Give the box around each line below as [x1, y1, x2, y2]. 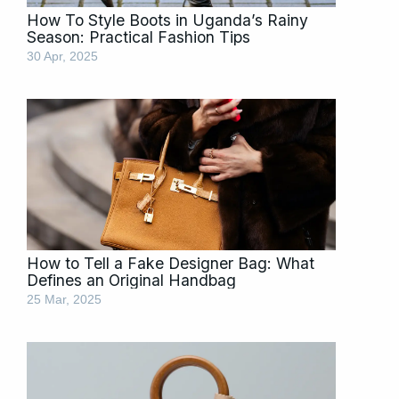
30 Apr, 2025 [27, 50, 98, 64]
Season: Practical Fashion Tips [27, 28, 250, 47]
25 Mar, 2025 [27, 293, 102, 307]
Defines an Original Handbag [27, 271, 236, 290]
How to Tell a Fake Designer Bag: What [27, 254, 314, 273]
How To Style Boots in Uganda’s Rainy [27, 11, 308, 30]
